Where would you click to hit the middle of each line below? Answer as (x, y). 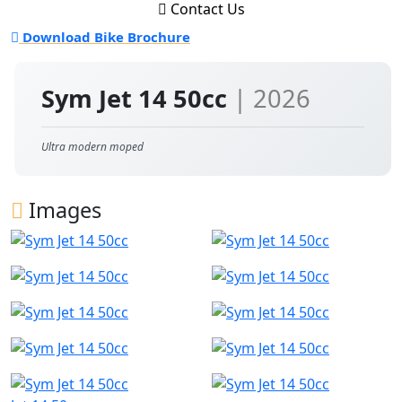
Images (62, 210)
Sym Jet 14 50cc (137, 98)
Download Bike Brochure (105, 37)
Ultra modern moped (92, 147)
